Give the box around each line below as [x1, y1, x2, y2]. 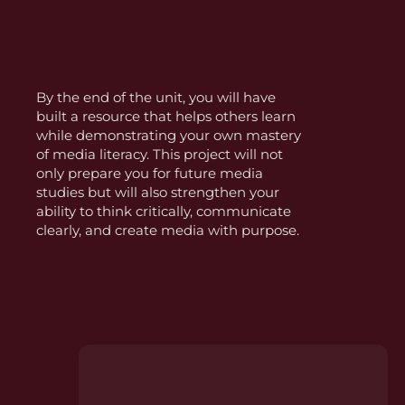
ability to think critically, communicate [36, 202, 292, 221]
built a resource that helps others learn [36, 108, 297, 126]
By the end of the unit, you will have [36, 89, 277, 107]
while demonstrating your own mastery [36, 127, 302, 145]
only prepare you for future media [36, 165, 264, 183]
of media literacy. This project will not [36, 146, 284, 164]
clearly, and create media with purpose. [36, 221, 300, 240]
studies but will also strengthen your [36, 184, 280, 202]
